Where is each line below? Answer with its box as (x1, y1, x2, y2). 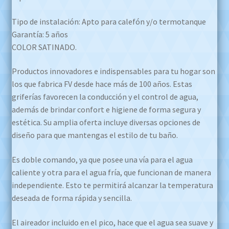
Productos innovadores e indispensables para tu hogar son (11, 66, 215, 77)
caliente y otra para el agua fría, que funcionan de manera (11, 167, 211, 178)
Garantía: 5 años (11, 29, 68, 39)
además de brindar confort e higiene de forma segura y (11, 104, 201, 115)
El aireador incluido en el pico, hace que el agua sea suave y (11, 217, 213, 227)
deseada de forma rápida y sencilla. (11, 193, 132, 203)
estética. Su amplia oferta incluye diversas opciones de (11, 117, 200, 128)
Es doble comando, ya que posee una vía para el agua (11, 154, 193, 165)
